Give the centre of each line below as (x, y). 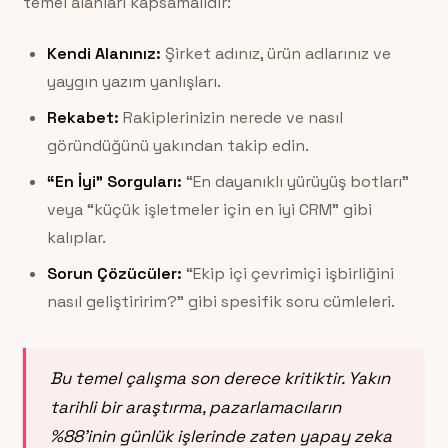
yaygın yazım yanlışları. (133, 81)
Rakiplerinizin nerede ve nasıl (230, 117)
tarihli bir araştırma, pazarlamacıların (195, 406)
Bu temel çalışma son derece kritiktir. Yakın (219, 377)
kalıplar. (76, 237)
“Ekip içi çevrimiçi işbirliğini (287, 273)
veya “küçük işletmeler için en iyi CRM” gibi (209, 209)
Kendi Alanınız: (103, 53)
